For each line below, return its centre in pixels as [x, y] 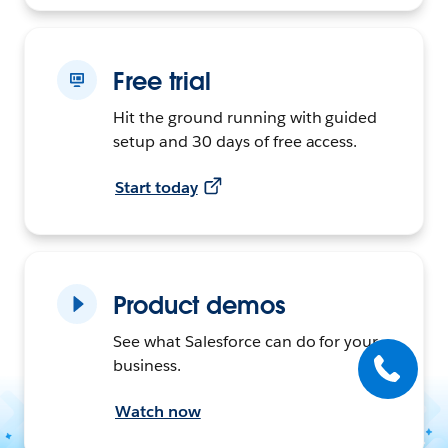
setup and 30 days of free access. [235, 141]
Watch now [158, 411]
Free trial [162, 81]
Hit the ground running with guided [245, 117]
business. [147, 365]
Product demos [199, 305]
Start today [156, 187]
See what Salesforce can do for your [246, 341]
